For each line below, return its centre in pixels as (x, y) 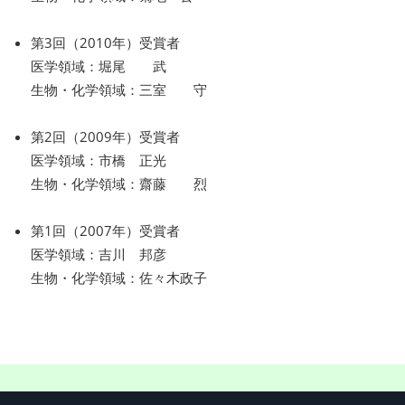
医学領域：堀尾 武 (99, 66)
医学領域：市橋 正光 (99, 160)
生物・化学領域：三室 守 (119, 89)
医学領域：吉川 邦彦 (99, 254)
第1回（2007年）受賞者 (105, 230)
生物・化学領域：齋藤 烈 (119, 183)
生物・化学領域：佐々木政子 (119, 277)
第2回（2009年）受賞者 (105, 136)
